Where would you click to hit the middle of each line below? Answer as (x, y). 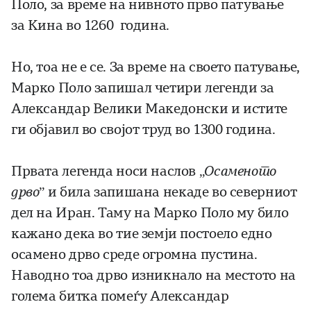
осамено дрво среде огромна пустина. (134, 255)
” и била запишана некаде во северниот (168, 192)
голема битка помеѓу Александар (120, 296)
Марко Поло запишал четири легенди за (143, 88)
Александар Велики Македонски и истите (149, 109)
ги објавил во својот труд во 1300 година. (143, 130)
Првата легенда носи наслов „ (108, 171)
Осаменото (240, 171)
